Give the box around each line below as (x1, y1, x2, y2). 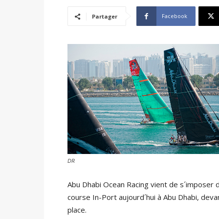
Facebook (162, 12, 187, 20)
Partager (92, 13, 117, 20)
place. (67, 205, 87, 215)
